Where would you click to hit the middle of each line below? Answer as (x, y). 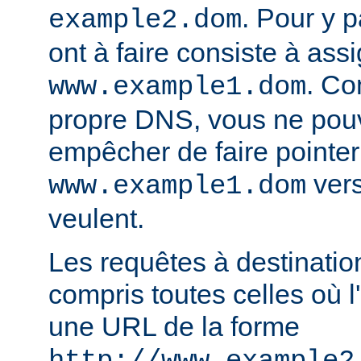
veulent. (96, 219)
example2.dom (145, 21)
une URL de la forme (174, 327)
